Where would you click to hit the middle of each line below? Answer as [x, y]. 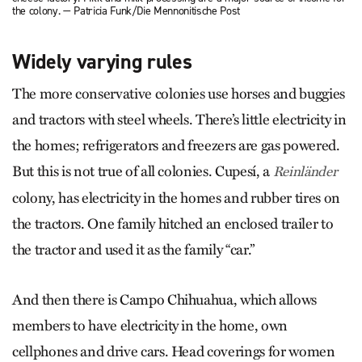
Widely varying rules [102, 61]
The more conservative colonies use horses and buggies [179, 93]
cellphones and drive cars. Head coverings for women [174, 351]
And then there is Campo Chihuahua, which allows [165, 299]
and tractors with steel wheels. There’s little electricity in [179, 119]
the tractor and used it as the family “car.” [134, 249]
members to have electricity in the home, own [150, 325]
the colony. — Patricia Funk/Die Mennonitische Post [126, 11]
